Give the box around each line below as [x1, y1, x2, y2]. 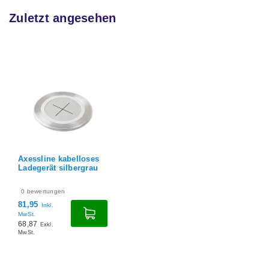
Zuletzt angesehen [9, 11, 116, 25]
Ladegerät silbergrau [18, 163, 98, 173]
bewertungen [25, 188, 65, 195]
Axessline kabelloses [18, 154, 100, 164]
